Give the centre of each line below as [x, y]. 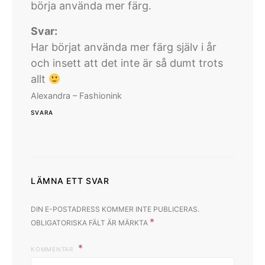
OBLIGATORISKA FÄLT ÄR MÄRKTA [90, 223]
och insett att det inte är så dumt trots [127, 63]
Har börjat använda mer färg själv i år [124, 47]
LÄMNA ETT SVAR [70, 181]
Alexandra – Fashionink [76, 96]
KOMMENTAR [53, 249]
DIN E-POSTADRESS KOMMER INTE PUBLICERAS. [115, 209]
